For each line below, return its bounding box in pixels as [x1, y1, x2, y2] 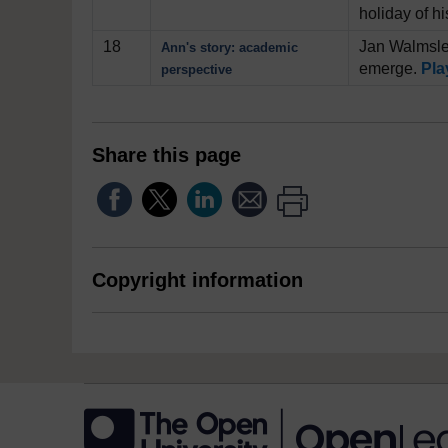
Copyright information [92, 269, 303, 291]
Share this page [92, 144, 241, 166]
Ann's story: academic [161, 40, 298, 55]
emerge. [359, 60, 421, 77]
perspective [161, 62, 232, 77]
